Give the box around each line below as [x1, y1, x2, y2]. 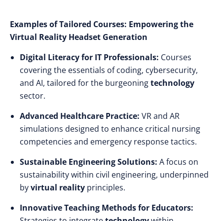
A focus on [157, 156, 198, 167]
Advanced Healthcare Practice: [20, 110, 140, 121]
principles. [85, 182, 125, 193]
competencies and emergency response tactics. [20, 136, 197, 147]
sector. [20, 90, 45, 101]
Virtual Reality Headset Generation [10, 32, 147, 42]
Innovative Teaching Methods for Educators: [20, 202, 193, 213]
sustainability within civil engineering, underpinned [20, 169, 209, 180]
